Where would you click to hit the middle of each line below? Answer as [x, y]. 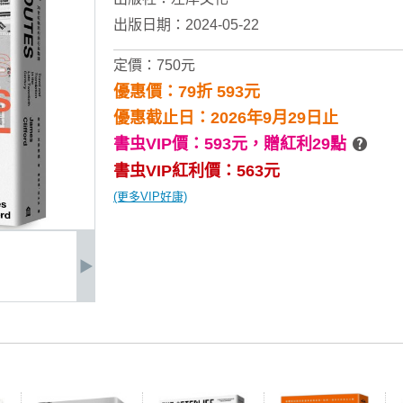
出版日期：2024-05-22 [186, 25]
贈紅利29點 [305, 144]
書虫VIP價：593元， [188, 144]
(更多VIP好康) [150, 197]
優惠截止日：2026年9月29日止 [226, 118]
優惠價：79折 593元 [187, 92]
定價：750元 [154, 65]
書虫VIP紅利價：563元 [197, 171]
